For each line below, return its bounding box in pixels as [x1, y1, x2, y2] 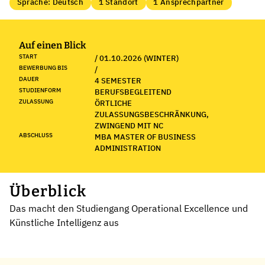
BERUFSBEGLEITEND [95, 86, 172, 97]
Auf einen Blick [19, 39, 86, 51]
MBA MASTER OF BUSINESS [95, 131, 196, 142]
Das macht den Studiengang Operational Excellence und [9, 202, 248, 214]
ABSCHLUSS [19, 131, 53, 139]
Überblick [9, 182, 87, 201]
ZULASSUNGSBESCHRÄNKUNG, [95, 109, 209, 119]
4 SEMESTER [95, 75, 141, 86]
